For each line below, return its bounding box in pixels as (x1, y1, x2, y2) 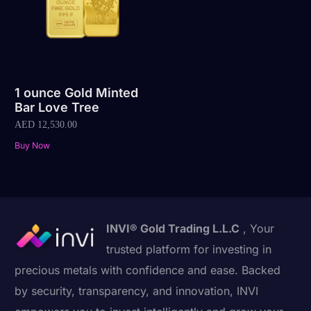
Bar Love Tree (15, 100, 100, 115)
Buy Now (15, 140, 51, 151)
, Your (239, 221, 275, 235)
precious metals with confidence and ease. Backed (15, 262, 281, 277)
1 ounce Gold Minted (15, 85, 139, 101)
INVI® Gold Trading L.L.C (106, 221, 240, 235)
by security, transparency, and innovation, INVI (15, 283, 259, 298)
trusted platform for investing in (106, 242, 272, 256)
